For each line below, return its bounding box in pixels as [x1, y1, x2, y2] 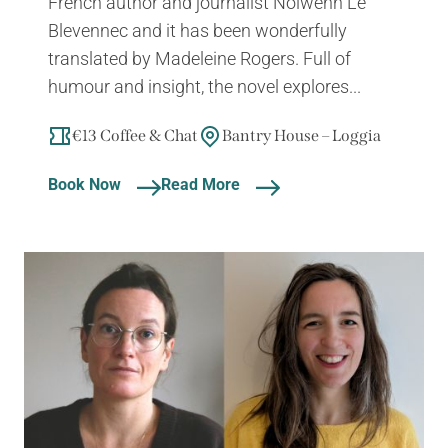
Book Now [48, 172, 121, 194]
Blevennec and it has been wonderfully [48, 17, 347, 42]
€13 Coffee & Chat [72, 125, 198, 145]
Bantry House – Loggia [222, 125, 381, 145]
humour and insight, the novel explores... [48, 73, 361, 98]
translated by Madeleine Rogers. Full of [48, 45, 351, 70]
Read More [161, 172, 240, 194]
